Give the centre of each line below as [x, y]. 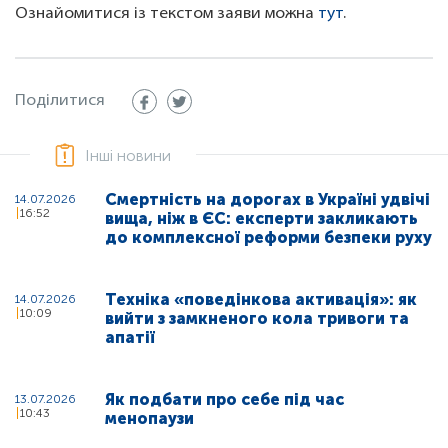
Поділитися [60, 101]
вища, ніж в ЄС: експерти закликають [261, 219]
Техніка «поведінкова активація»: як [261, 300]
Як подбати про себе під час [224, 400]
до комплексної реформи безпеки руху [268, 238]
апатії [130, 338]
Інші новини [128, 156]
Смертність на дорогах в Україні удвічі [267, 200]
